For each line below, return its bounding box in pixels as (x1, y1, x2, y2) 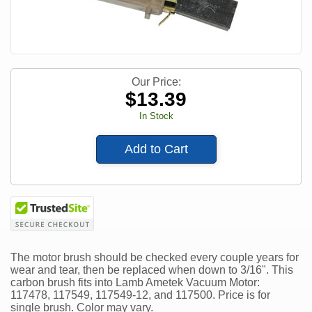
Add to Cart (124, 142, 188, 157)
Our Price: (131, 76, 181, 88)
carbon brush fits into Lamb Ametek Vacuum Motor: (10, 276, 260, 289)
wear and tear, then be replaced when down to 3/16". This (10, 264, 293, 276)
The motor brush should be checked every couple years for (10, 251, 299, 264)
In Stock (139, 111, 173, 122)
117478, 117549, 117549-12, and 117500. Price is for (10, 289, 270, 302)
